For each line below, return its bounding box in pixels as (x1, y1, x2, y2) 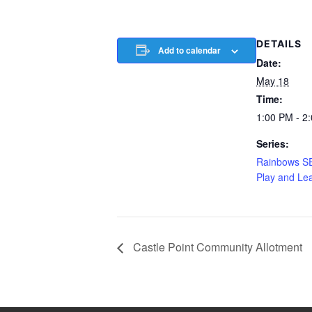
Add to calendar (157, 45, 221, 56)
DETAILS (256, 38, 302, 49)
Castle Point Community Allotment (130, 239, 302, 256)
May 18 (256, 74, 289, 88)
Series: (256, 136, 289, 150)
